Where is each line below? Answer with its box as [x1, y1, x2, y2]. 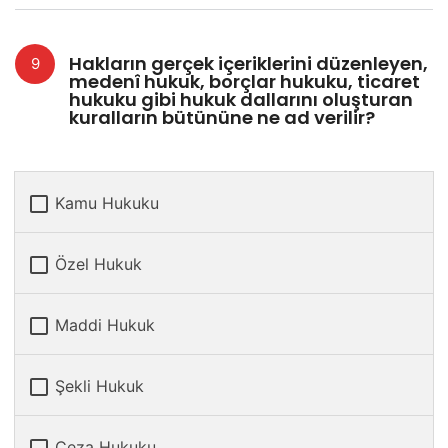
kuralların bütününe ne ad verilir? [69, 105, 375, 131]
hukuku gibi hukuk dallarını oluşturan [69, 87, 413, 113]
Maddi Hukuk [55, 314, 155, 335]
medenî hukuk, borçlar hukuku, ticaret [69, 69, 420, 95]
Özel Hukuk [55, 253, 142, 274]
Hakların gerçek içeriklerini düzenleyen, [69, 51, 428, 77]
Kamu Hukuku [55, 192, 159, 213]
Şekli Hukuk [55, 375, 144, 396]
